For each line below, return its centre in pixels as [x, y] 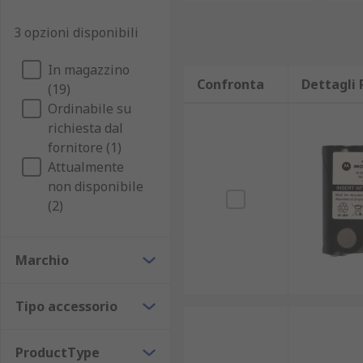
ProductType [58, 352]
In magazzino [89, 70]
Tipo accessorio [66, 306]
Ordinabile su [90, 109]
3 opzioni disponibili [76, 32]
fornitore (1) [85, 147]
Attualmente [86, 167]
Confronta [230, 84]
